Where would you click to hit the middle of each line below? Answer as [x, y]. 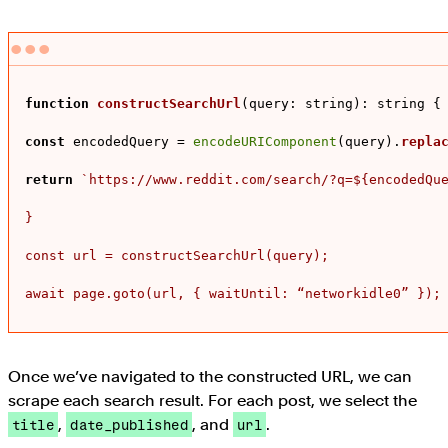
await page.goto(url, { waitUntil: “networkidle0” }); [233, 294]
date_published [129, 425]
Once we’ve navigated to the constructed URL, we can [210, 377]
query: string [301, 104]
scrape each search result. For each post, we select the [212, 401]
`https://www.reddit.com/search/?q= [217, 180]
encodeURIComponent [265, 142]
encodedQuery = [129, 142]
